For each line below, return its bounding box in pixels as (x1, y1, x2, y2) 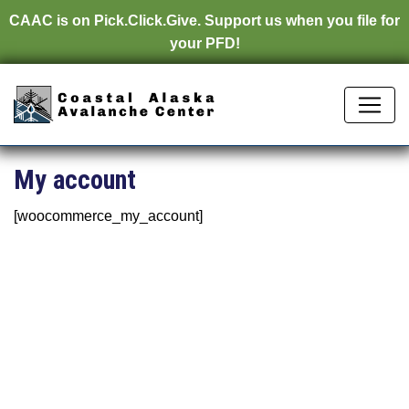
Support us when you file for (201, 13, 400, 28)
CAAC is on (9, 13, 94, 28)
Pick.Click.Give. (94, 13, 201, 28)
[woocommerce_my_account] (14, 208, 203, 224)
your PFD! (169, 36, 240, 51)
